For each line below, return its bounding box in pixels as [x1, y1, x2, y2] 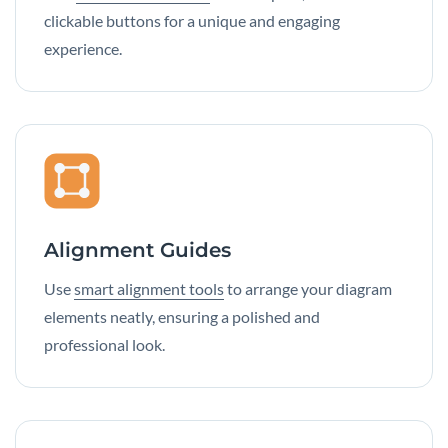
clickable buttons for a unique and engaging [44, 11, 340, 31]
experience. [44, 39, 122, 59]
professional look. [44, 335, 165, 355]
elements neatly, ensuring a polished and [44, 307, 320, 327]
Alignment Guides [44, 238, 231, 263]
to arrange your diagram [224, 279, 392, 299]
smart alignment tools [74, 279, 224, 299]
